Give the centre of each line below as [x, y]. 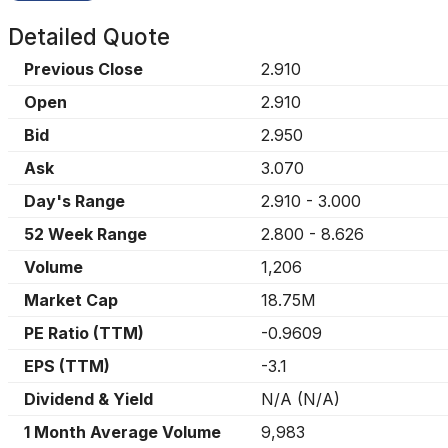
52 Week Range [85, 234]
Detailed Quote [89, 36]
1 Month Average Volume [122, 432]
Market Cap [71, 300]
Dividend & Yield [88, 399]
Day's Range [74, 201]
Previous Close [83, 69]
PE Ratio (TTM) [84, 333]
